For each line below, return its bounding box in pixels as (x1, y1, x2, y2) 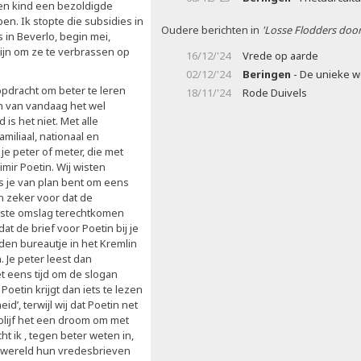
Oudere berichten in (161, 23, 262, 37)
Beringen (243, 67, 291, 81)
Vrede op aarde (243, 48, 318, 63)
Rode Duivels (243, 85, 307, 100)
